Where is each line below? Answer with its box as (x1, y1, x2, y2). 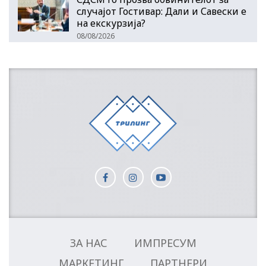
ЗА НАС (69, 236, 107, 251)
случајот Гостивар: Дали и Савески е (77, 5, 246, 18)
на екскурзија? (77, 17, 145, 30)
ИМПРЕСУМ (134, 236, 197, 251)
